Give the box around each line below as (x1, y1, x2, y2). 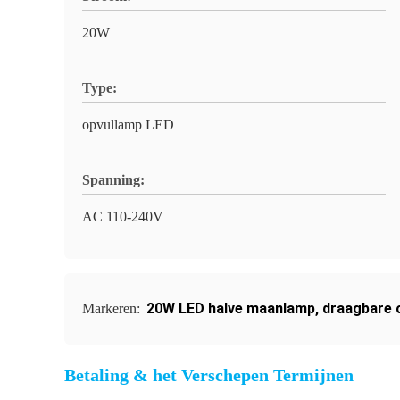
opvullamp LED (82, 117, 174, 132)
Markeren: (82, 301, 144, 316)
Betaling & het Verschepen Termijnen (64, 365, 354, 385)
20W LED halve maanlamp (146, 300, 315, 317)
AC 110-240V (82, 209, 163, 224)
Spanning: (82, 172, 145, 187)
